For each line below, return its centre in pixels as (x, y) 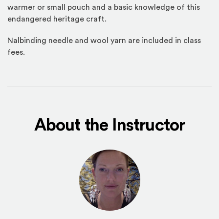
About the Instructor (109, 125)
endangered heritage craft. (57, 19)
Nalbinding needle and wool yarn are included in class (104, 41)
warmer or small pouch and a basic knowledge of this (104, 7)
